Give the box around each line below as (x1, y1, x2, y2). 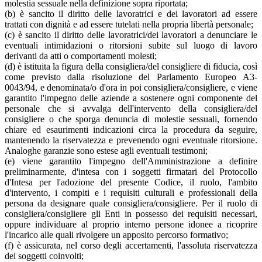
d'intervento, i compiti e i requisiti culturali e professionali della (5, 187, 257, 198)
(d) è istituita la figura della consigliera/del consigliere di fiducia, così (5, 61, 257, 71)
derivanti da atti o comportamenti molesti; (5, 50, 157, 61)
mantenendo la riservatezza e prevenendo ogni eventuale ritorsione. (5, 135, 257, 145)
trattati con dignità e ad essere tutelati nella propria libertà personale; (5, 19, 253, 29)
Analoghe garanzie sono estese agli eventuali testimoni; (5, 145, 208, 156)
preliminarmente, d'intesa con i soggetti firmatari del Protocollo (5, 166, 257, 177)
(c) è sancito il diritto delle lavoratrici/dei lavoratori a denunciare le (5, 29, 257, 40)
